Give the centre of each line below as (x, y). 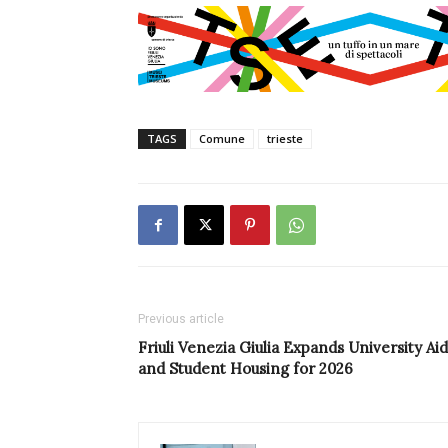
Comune (222, 139)
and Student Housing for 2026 (245, 369)
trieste (285, 139)
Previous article (181, 319)
